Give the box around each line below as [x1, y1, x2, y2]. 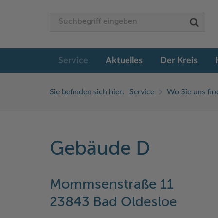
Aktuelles [106, 56, 143, 65]
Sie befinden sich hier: [50, 88, 124, 96]
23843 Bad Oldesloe [50, 195, 177, 209]
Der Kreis [160, 56, 198, 65]
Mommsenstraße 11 [50, 178, 174, 192]
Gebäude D [50, 139, 150, 159]
